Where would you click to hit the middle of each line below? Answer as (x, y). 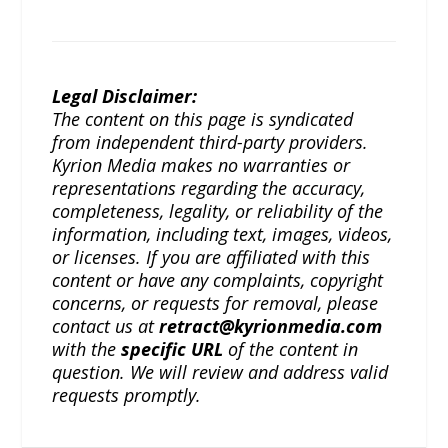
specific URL (172, 348)
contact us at (106, 325)
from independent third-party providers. (210, 141)
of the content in (291, 348)
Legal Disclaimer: (125, 95)
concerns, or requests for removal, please (215, 302)
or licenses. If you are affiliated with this (211, 256)
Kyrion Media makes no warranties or (201, 164)
